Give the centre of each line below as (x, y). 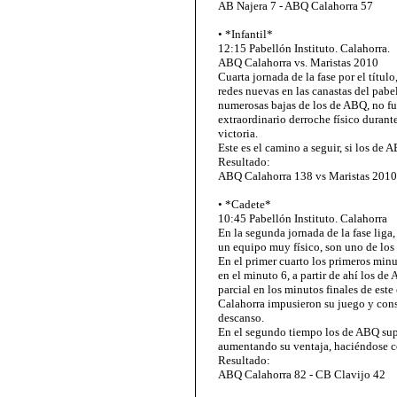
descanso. (241, 318)
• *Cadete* (245, 204)
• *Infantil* (245, 34)
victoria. (238, 133)
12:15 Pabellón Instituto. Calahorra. (304, 48)
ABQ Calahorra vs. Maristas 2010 (298, 62)
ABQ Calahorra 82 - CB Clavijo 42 (302, 374)
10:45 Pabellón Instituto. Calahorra (303, 218)
